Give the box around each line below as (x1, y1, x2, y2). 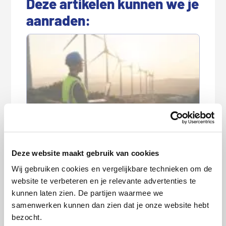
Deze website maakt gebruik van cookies (12, 148, 159, 157)
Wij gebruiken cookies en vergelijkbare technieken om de (12, 164, 212, 174)
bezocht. (12, 213, 42, 222)
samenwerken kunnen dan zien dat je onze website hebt (12, 201, 209, 210)
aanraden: (26, 11, 91, 29)
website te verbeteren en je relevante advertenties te (12, 177, 196, 186)
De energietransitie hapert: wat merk (34, 122, 184, 133)
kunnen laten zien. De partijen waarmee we (12, 189, 163, 198)
